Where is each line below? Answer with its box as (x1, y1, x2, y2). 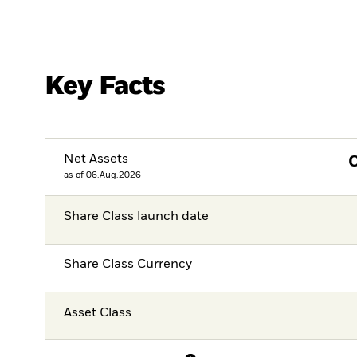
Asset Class (64, 306, 132, 320)
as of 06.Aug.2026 (64, 170, 142, 179)
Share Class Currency (64, 258, 193, 272)
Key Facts (45, 73, 166, 100)
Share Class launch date (64, 210, 210, 224)
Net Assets (64, 152, 129, 166)
